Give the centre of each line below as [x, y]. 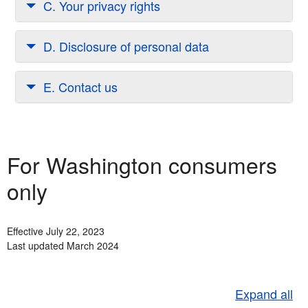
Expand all [264, 294]
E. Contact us [80, 87]
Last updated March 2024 [63, 246]
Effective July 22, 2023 [56, 231]
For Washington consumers [142, 165]
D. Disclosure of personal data [126, 46]
